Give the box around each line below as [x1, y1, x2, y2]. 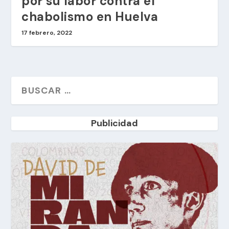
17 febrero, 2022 [21, 29, 73, 37]
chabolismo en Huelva [21, 9, 158, 25]
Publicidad [91, 117, 138, 130]
